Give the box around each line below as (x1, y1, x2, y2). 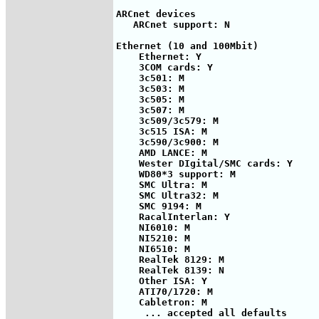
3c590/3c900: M (116, 136, 219, 147)
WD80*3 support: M (116, 168, 236, 179)
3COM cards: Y (116, 61, 213, 73)
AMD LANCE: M (116, 147, 207, 158)
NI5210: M (116, 232, 190, 244)
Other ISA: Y (116, 275, 207, 286)
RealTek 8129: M (116, 253, 224, 265)
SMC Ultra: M (116, 179, 207, 190)
